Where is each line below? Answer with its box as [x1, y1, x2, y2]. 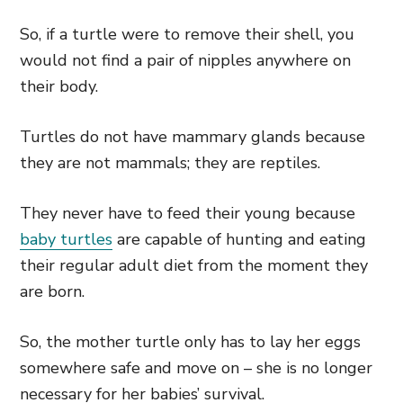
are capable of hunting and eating [112, 228, 366, 250]
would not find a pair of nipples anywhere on [20, 49, 351, 71]
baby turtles [20, 228, 112, 250]
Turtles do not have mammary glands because [20, 126, 365, 148]
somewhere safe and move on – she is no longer [20, 357, 372, 379]
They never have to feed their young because [20, 202, 355, 224]
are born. [20, 281, 85, 302]
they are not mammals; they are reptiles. [20, 152, 320, 174]
